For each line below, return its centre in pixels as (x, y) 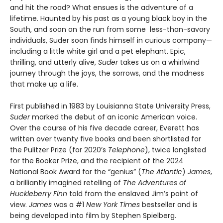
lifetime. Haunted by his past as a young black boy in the (109, 18)
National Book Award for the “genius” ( (76, 171)
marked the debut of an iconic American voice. (113, 117)
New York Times (113, 204)
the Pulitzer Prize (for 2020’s (59, 150)
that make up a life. (44, 84)
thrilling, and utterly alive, (54, 62)
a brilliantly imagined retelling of (66, 182)
